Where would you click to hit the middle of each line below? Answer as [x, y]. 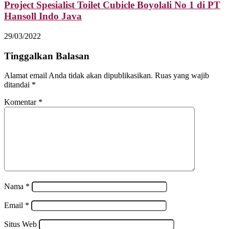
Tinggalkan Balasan [47, 56]
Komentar [21, 102]
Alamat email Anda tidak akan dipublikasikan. [78, 76]
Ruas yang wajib [182, 76]
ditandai [18, 85]
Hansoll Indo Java [43, 16]
